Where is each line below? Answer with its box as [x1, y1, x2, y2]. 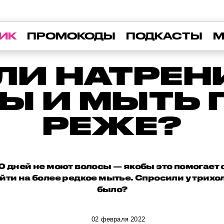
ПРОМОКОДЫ [27, 30, 115, 41]
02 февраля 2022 [91, 215, 145, 223]
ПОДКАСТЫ [126, 30, 202, 41]
